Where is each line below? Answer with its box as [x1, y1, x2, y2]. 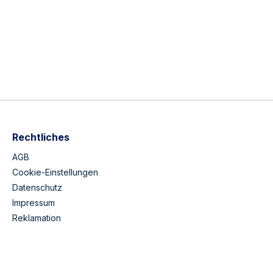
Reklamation [12, 212, 61, 223]
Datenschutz [12, 182, 62, 193]
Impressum [12, 197, 55, 208]
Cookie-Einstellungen [12, 166, 98, 177]
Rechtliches [12, 130, 69, 143]
